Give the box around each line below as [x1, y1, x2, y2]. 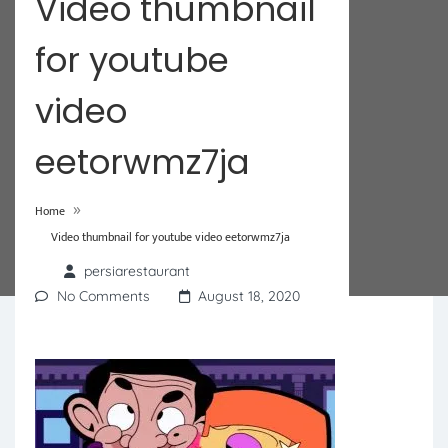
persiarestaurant [84, 262, 190, 281]
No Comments [57, 287, 150, 306]
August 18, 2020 [198, 287, 300, 306]
